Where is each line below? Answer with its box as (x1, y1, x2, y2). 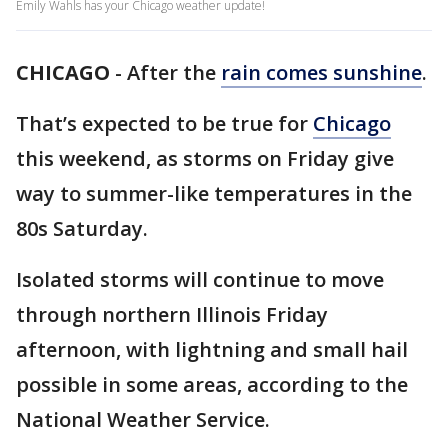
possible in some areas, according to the (16, 371, 408, 398)
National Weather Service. (16, 406, 270, 433)
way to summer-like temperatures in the (16, 180, 412, 207)
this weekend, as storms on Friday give (16, 145, 394, 172)
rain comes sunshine (221, 59, 422, 86)
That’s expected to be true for (16, 110, 313, 137)
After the (127, 59, 221, 86)
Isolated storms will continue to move (16, 266, 384, 293)
